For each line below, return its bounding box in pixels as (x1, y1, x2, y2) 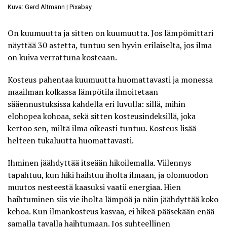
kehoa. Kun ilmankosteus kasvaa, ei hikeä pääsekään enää (8, 205, 214, 217)
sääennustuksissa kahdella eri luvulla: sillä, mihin (8, 98, 185, 109)
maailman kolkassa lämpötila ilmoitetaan (8, 86, 158, 97)
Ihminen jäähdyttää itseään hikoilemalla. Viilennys (8, 157, 191, 168)
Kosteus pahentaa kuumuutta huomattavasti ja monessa (8, 73, 213, 85)
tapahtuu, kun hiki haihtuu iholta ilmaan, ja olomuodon (8, 169, 208, 180)
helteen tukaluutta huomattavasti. (8, 134, 134, 146)
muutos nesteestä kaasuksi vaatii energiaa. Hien (8, 181, 181, 193)
